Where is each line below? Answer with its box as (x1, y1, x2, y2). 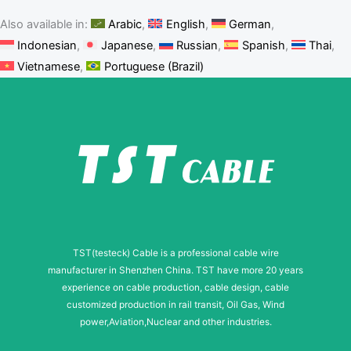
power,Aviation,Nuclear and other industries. (79, 317, 272, 328)
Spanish (241, 38, 285, 52)
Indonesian (17, 38, 78, 52)
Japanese (100, 38, 153, 52)
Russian (176, 38, 219, 52)
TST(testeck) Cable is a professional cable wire (72, 248, 279, 259)
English (165, 16, 205, 31)
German (229, 16, 272, 31)
